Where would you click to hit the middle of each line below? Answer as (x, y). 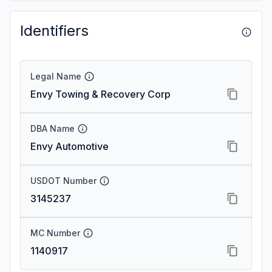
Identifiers (54, 31)
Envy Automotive (70, 146)
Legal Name (56, 76)
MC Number (55, 233)
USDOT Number (63, 181)
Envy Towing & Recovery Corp (100, 94)
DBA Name (53, 128)
